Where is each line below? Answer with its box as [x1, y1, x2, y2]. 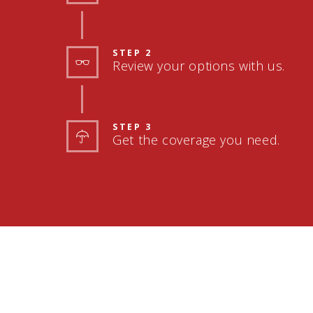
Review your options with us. [112, 57, 286, 74]
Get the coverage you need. [112, 131, 280, 148]
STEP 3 [112, 120, 152, 133]
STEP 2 [112, 46, 152, 59]
